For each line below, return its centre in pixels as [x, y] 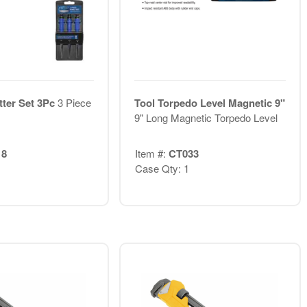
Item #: [151, 153]
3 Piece [74, 102]
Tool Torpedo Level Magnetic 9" [209, 102]
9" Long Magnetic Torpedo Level [206, 117]
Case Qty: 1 [162, 169]
